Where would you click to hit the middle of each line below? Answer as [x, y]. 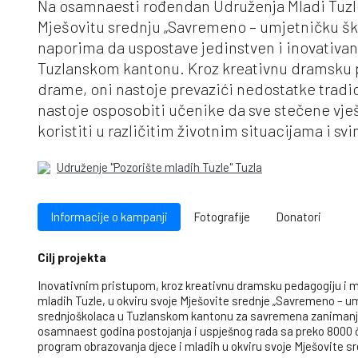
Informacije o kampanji [109, 217]
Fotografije [222, 217]
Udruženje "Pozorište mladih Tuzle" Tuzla [159, 167]
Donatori [298, 217]
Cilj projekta [72, 258]
